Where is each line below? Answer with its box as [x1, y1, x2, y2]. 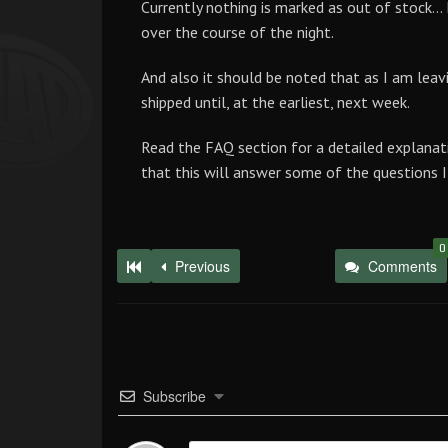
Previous [171, 256, 230, 276]
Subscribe [143, 386, 206, 406]
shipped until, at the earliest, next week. [141, 92, 410, 112]
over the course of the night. [141, 22, 334, 42]
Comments [367, 256, 437, 276]
